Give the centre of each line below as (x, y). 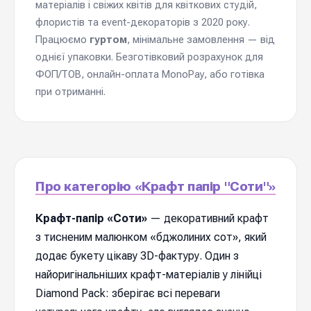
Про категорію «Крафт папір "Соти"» (155, 186)
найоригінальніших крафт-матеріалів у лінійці (149, 275)
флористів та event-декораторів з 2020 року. (143, 22)
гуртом (108, 40)
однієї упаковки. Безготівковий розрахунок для (149, 57)
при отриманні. (70, 92)
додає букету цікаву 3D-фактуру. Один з (137, 256)
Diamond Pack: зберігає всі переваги (128, 293)
